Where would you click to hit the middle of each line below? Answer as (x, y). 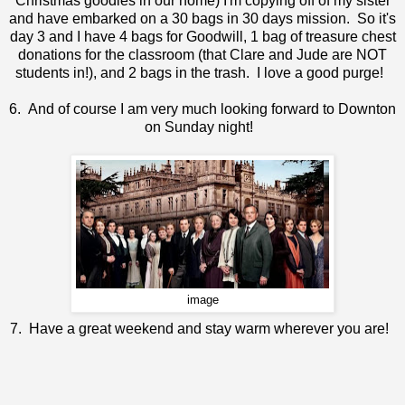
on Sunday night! (202, 127)
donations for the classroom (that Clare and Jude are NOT (202, 54)
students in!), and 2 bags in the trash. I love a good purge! (202, 72)
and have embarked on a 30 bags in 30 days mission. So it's (202, 18)
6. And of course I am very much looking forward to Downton (202, 108)
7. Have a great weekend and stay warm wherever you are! (202, 328)
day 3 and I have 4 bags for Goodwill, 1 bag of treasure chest (202, 36)
